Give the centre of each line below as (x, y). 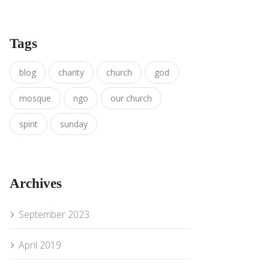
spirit (29, 124)
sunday (74, 124)
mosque (35, 98)
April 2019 (40, 245)
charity (71, 73)
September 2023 (54, 215)
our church (131, 98)
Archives (36, 184)
